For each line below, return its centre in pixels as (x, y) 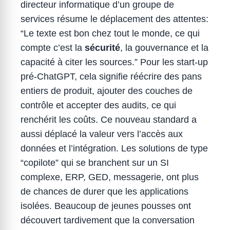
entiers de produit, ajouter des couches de (107, 91)
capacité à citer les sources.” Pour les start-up (114, 62)
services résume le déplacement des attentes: (114, 19)
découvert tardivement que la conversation (108, 220)
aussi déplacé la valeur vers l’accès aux (102, 134)
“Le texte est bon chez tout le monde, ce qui (110, 33)
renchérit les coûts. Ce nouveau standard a (109, 120)
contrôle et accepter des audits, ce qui (98, 105)
